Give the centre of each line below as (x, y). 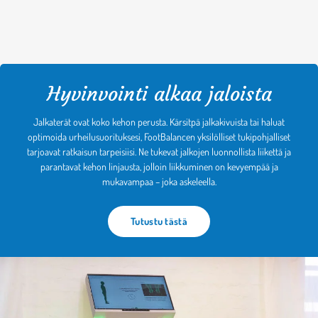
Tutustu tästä (159, 221)
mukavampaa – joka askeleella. (159, 182)
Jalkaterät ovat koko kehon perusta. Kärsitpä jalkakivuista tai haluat (159, 122)
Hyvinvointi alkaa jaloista (159, 94)
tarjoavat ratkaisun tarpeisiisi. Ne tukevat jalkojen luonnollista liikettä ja (159, 152)
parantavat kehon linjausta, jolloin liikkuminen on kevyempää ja (159, 167)
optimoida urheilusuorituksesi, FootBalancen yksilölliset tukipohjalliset (159, 137)
